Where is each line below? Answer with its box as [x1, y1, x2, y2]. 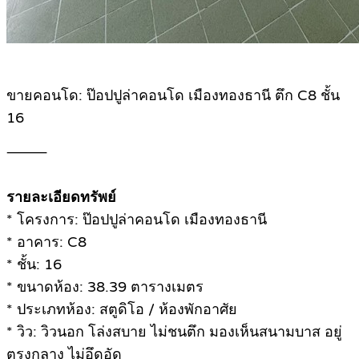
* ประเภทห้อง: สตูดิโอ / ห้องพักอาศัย [6, 301, 237, 319]
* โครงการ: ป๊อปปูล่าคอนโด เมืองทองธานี [6, 211, 267, 229]
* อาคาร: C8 [6, 233, 87, 252]
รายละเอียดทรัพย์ [6, 188, 116, 207]
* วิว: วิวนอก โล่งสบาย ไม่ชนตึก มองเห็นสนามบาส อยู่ [6, 323, 342, 341]
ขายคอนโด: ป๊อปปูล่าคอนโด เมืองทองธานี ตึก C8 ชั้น [6, 87, 340, 105]
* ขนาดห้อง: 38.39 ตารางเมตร [6, 278, 204, 296]
